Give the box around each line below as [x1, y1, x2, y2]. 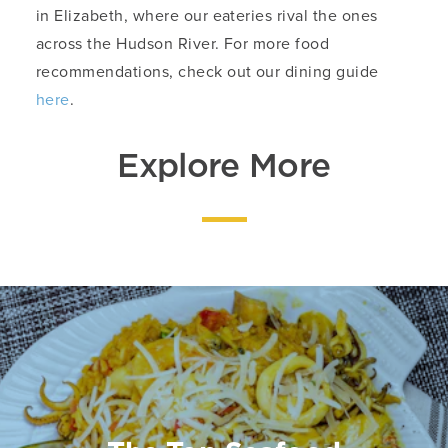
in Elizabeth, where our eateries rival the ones [36, 4, 378, 28]
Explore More [117, 150, 331, 185]
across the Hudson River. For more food [36, 32, 330, 56]
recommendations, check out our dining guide [36, 60, 379, 84]
